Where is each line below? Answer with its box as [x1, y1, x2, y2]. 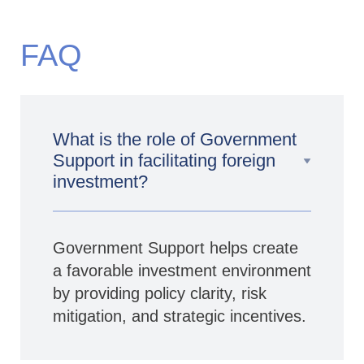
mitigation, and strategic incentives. [53, 306, 306, 325]
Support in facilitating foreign [53, 149, 275, 171]
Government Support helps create [53, 238, 298, 257]
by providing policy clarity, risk [53, 284, 266, 302]
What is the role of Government [53, 128, 297, 149]
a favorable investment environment [53, 261, 311, 279]
